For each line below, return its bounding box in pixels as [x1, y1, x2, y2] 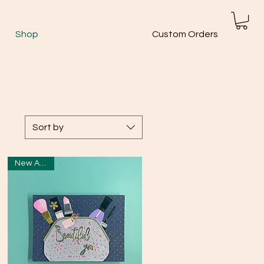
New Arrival [39, 159, 47, 167]
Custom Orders [152, 29, 218, 39]
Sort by [32, 123, 64, 132]
